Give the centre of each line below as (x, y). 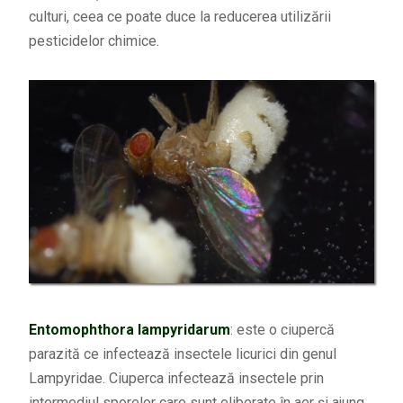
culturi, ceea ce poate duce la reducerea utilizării (179, 17)
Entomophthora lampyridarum (129, 329)
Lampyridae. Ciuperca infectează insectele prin (176, 378)
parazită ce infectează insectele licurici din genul (182, 354)
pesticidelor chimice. (94, 41)
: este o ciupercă (282, 329)
